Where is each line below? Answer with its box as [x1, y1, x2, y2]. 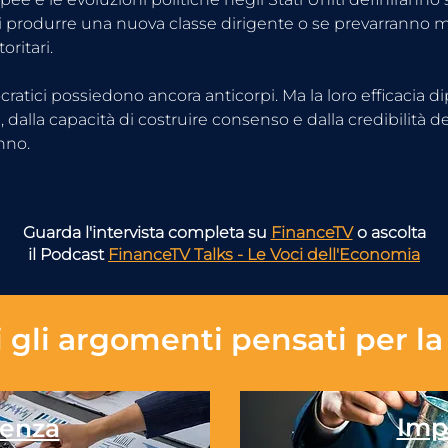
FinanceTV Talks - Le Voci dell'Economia [108, 244, 420, 264]
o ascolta [352, 222, 426, 242]
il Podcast [28, 244, 108, 264]
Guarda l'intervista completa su [22, 222, 271, 242]
